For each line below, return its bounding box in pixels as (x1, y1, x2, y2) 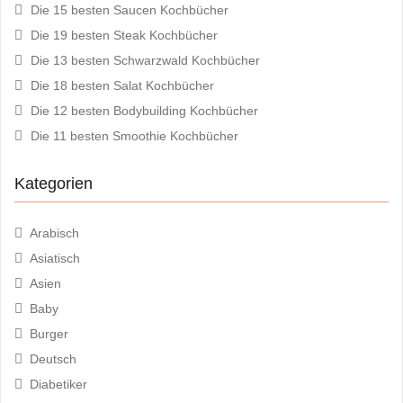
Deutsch (30, 351, 76, 366)
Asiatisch (30, 250, 80, 265)
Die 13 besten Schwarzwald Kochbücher (31, 52, 260, 67)
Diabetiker (30, 376, 87, 391)
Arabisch (30, 225, 79, 240)
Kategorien (14, 174, 93, 193)
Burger (30, 326, 68, 341)
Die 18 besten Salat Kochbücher (31, 77, 214, 93)
